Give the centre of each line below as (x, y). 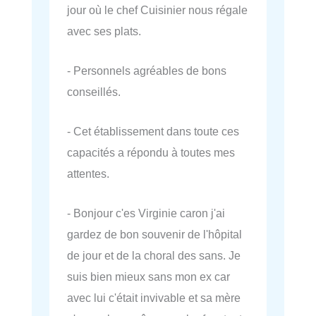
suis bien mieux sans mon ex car (148, 277)
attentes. (88, 174)
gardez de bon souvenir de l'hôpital (154, 235)
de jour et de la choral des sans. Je (154, 256)
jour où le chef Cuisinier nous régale (157, 10)
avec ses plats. (104, 31)
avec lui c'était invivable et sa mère (154, 298)
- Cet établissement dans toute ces (153, 132)
